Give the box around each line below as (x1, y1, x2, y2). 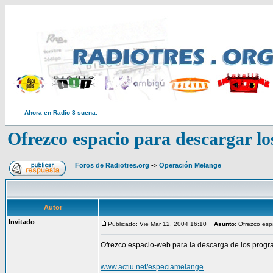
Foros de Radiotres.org (75, 161, 149, 169)
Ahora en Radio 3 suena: (24, 109, 97, 116)
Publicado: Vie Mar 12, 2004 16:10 (108, 221, 207, 227)
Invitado (9, 218, 35, 225)
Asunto (214, 221, 235, 227)
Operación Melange (159, 161, 221, 169)
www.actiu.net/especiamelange (101, 263, 204, 271)
